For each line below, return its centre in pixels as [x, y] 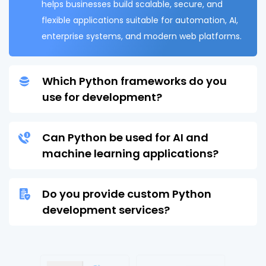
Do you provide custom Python [127, 194]
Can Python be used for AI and [125, 137]
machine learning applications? [130, 153]
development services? [106, 210]
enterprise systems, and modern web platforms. [142, 36]
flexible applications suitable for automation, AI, [140, 20]
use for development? [102, 97]
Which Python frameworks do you [134, 81]
